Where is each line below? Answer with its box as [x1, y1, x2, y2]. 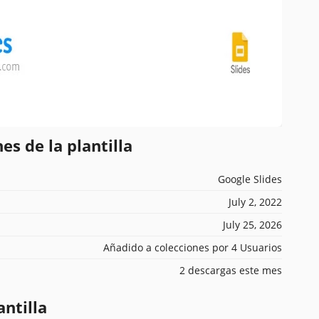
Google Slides [218, 172, 282, 186]
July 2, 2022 [229, 194, 282, 209]
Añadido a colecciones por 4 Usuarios [103, 240, 282, 254]
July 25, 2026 [223, 217, 282, 231]
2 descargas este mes [179, 263, 282, 277]
